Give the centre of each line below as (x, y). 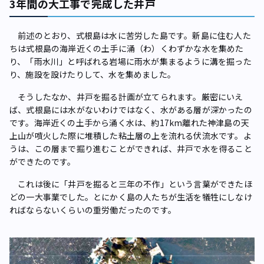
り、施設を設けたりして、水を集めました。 (93, 74)
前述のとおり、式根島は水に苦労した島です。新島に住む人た (130, 35)
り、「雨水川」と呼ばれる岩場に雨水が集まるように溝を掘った (131, 61)
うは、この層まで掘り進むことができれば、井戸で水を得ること (131, 148)
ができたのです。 (43, 161)
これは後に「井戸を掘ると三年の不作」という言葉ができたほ (131, 184)
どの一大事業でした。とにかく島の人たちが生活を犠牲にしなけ (131, 197)
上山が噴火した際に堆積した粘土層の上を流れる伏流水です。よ (131, 135)
